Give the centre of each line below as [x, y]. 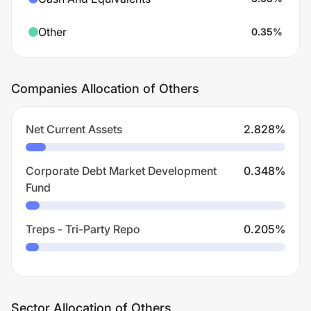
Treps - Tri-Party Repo [83, 229]
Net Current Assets [74, 129]
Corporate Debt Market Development [121, 171]
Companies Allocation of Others [105, 89]
